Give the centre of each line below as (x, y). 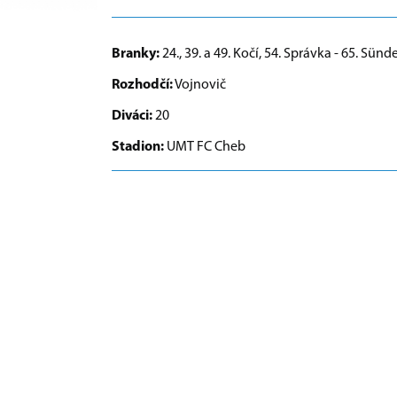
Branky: (136, 54)
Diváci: (133, 116)
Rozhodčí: (142, 85)
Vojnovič (199, 85)
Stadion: (139, 147)
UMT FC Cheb (206, 147)
